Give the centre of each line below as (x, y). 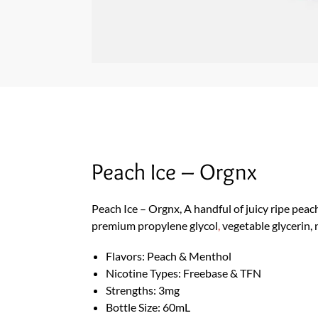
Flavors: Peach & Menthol (168, 256)
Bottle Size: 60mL (148, 307)
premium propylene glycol (154, 225)
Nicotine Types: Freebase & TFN (183, 273)
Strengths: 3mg (142, 290)
